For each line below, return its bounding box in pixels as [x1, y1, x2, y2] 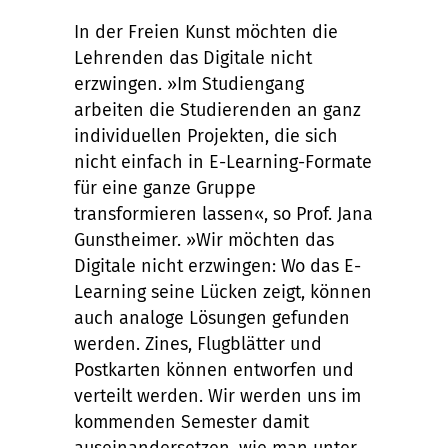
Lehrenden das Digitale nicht [74, 47, 312, 69]
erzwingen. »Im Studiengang [74, 73, 304, 95]
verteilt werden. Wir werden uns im [74, 385, 361, 407]
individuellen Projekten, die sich [74, 125, 338, 147]
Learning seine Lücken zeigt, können [74, 281, 372, 303]
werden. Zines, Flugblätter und [74, 333, 322, 355]
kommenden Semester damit [74, 411, 309, 433]
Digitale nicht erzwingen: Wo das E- [74, 255, 361, 277]
